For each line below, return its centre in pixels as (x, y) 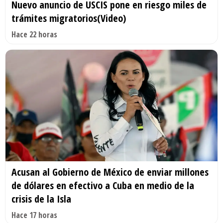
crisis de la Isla (41, 199)
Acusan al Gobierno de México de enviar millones (110, 172)
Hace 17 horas (34, 215)
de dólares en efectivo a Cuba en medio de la (103, 185)
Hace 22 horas (34, 35)
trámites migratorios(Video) (69, 18)
